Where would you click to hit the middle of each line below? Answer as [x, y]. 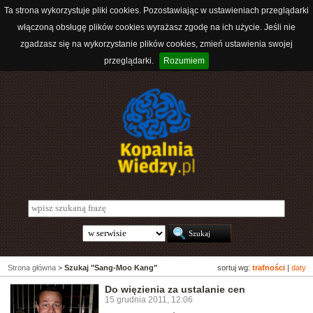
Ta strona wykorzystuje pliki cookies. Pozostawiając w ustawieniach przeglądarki [156, 10]
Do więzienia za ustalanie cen [175, 290]
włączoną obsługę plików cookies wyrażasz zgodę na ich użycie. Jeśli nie [156, 27]
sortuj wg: [235, 268]
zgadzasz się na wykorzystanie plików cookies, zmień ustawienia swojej [156, 44]
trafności [269, 268]
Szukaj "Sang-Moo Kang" [111, 268]
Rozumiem [184, 61]
